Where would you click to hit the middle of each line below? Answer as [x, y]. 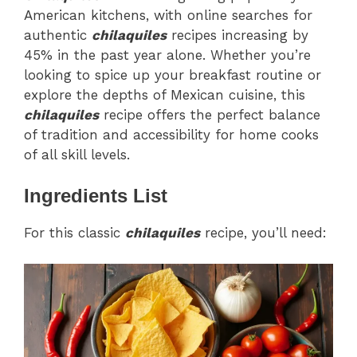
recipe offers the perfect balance [210, 114]
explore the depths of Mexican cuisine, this [165, 94]
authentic [58, 35]
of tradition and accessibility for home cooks [171, 134]
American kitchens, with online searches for [168, 15]
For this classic [75, 233]
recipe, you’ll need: [263, 233]
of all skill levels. [77, 154]
